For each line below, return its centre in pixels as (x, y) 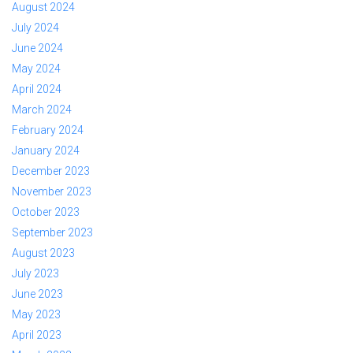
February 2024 (48, 130)
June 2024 (37, 48)
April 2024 (37, 89)
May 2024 (36, 68)
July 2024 (35, 27)
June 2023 (37, 294)
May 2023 (36, 314)
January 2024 (46, 150)
